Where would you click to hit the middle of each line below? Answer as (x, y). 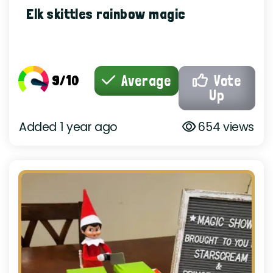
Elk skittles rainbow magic (106, 14)
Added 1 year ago (68, 127)
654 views (225, 127)
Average (144, 81)
